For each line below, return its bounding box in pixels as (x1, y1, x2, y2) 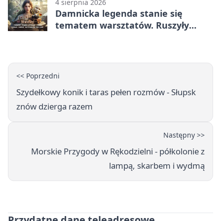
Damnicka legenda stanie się (55, 7, 183, 20)
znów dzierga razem (16, 101, 93, 112)
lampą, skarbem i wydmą (109, 160, 205, 172)
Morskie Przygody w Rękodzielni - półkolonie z (31, 146, 205, 157)
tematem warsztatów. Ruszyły (55, 19, 189, 32)
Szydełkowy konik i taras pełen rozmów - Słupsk (16, 86, 196, 98)
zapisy (55, 31, 82, 43)
